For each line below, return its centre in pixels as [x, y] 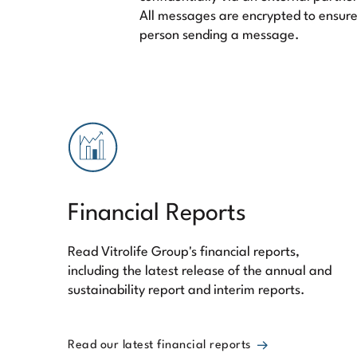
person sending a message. [219, 35]
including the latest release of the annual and [200, 271]
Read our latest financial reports [159, 345]
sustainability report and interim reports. [186, 290]
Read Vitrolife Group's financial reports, [184, 252]
